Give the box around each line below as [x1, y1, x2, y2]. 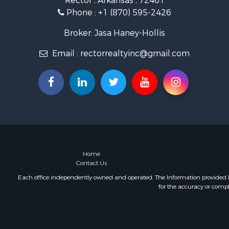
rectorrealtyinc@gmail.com [80, 48, 190, 59]
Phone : [64, 7, 98, 18]
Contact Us [76, 158, 107, 167]
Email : [50, 48, 80, 59]
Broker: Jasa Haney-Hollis [64, 28, 165, 38]
